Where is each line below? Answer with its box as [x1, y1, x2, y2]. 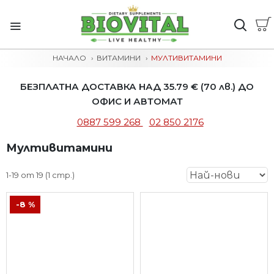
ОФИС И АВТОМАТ [91, 95, 183, 107]
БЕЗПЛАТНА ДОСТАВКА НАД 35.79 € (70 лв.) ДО [20, 81, 254, 92]
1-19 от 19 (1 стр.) [6, 170, 75, 180]
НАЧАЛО [52, 53, 86, 62]
